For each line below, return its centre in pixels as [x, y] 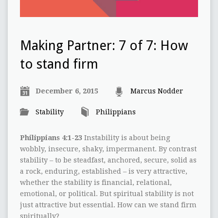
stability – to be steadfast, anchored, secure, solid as [108, 160]
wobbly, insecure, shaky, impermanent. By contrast [108, 149]
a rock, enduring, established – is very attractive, [103, 171]
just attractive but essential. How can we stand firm [108, 205]
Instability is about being [126, 137]
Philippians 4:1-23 [51, 137]
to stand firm [59, 64]
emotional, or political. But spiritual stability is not [107, 193]
